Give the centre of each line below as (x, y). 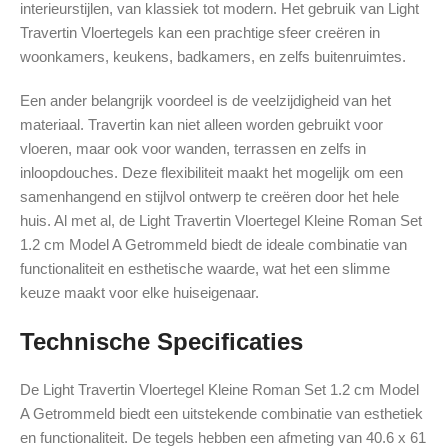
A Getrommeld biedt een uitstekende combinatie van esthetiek (221, 414)
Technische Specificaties (161, 342)
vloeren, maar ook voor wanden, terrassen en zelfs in (193, 149)
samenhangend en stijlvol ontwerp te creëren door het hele (209, 197)
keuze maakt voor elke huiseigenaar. (139, 293)
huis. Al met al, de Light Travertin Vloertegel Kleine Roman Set (221, 221)
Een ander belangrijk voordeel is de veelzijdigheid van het (205, 101)
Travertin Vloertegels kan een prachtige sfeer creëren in (200, 33)
